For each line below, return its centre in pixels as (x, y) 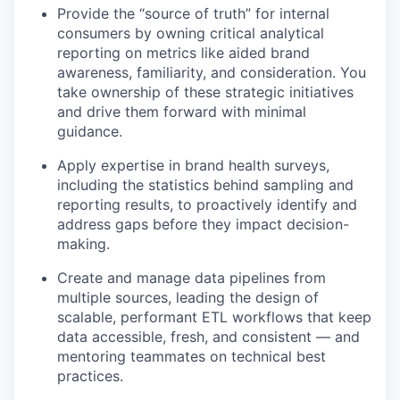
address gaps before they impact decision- (203, 224)
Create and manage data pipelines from (192, 277)
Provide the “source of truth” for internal (193, 13)
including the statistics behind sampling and (205, 184)
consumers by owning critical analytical (191, 33)
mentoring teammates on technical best (192, 356)
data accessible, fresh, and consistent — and (208, 336)
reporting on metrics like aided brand (183, 52)
